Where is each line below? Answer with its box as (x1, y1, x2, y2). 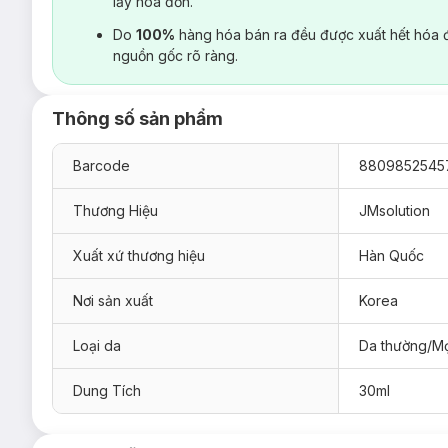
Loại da (73, 336, 121, 354)
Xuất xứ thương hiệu (73, 246, 205, 264)
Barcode (73, 156, 130, 174)
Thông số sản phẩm (52, 107, 223, 129)
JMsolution (359, 201, 430, 219)
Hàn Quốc (359, 246, 424, 264)
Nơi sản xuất (73, 291, 153, 309)
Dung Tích (73, 381, 141, 399)
